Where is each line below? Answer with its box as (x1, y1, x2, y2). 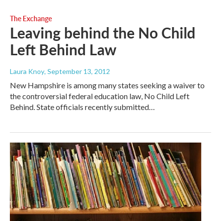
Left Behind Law (10, 39, 116, 60)
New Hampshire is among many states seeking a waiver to (10, 80, 205, 90)
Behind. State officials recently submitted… (10, 102, 155, 112)
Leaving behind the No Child (10, 22, 195, 43)
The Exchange (10, 13, 52, 24)
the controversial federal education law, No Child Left (10, 91, 189, 101)
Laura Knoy (10, 67, 44, 76)
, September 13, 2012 (44, 67, 110, 76)
